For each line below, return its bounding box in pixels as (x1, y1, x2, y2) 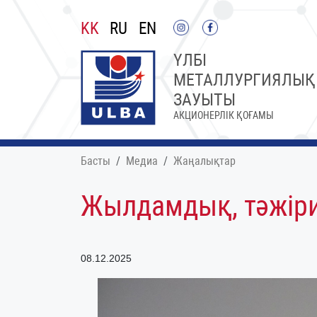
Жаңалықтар (173, 154, 236, 168)
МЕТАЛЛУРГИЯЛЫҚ (173, 70, 316, 90)
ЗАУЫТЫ (173, 90, 236, 110)
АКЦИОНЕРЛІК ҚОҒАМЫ (173, 110, 274, 121)
